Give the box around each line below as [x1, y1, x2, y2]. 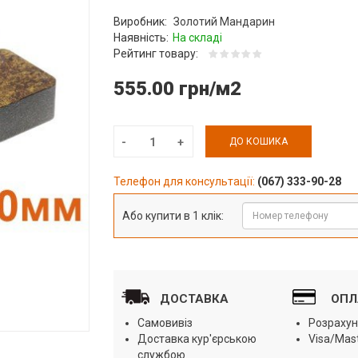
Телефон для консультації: [113, 174, 257, 188]
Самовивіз [137, 316, 193, 329]
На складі [172, 30, 222, 44]
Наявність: [113, 30, 169, 44]
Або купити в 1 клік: [121, 209, 224, 222]
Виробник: [113, 14, 169, 28]
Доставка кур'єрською [137, 332, 257, 345]
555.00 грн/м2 [113, 77, 241, 100]
